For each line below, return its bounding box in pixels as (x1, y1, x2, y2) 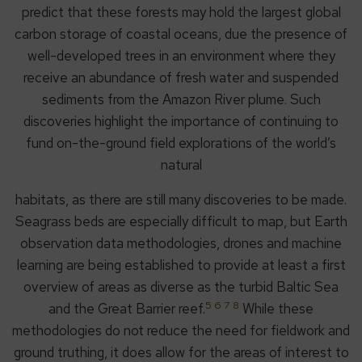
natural (160, 156, 202, 175)
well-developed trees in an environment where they (27, 47, 335, 65)
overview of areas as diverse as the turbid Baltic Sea (23, 278, 339, 297)
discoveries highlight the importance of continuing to (23, 112, 339, 131)
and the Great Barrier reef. (48, 300, 205, 318)
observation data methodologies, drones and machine (20, 234, 342, 253)
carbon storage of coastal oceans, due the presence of (15, 25, 347, 44)
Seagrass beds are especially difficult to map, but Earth (15, 213, 347, 231)
